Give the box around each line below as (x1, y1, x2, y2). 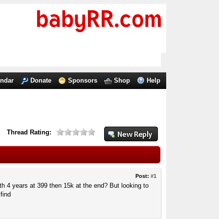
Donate (30, 77, 52, 84)
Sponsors (68, 77, 98, 84)
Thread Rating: (7, 129, 52, 136)
